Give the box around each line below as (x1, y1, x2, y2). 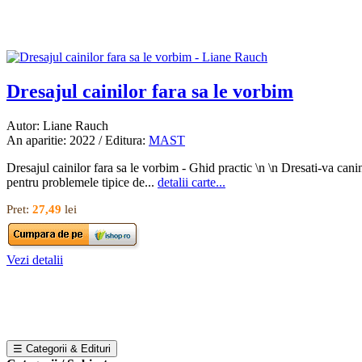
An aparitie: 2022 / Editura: (6, 133, 149, 147)
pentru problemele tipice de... (6, 175, 158, 189)
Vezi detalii (6, 252, 63, 267)
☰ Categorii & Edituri (13, 342, 111, 355)
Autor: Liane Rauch (6, 118, 108, 133)
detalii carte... (158, 175, 225, 189)
